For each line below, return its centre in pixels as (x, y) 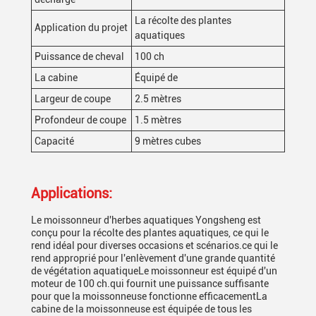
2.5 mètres (158, 99)
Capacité (54, 141)
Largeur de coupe (73, 99)
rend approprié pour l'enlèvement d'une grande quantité (153, 258)
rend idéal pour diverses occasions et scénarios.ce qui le (154, 245)
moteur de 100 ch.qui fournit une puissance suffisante (150, 284)
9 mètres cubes (168, 141)
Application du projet (81, 28)
